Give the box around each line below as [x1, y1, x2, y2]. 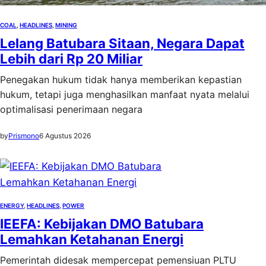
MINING [55, 21, 77, 28]
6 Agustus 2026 [39, 131, 91, 140]
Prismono [8, 131, 39, 140]
